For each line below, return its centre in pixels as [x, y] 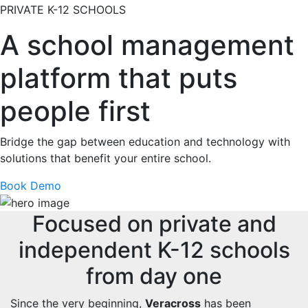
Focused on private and [154, 224]
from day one [154, 276]
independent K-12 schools [154, 250]
